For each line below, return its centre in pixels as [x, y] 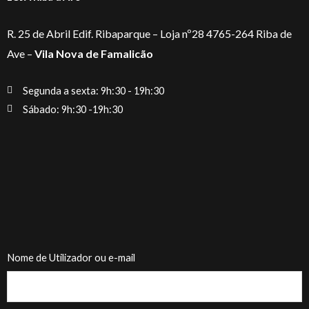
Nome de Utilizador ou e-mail [71, 257]
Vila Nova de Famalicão [94, 54]
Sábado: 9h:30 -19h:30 [72, 109]
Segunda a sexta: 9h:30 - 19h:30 [93, 90]
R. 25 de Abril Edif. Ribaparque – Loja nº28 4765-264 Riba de [149, 34]
